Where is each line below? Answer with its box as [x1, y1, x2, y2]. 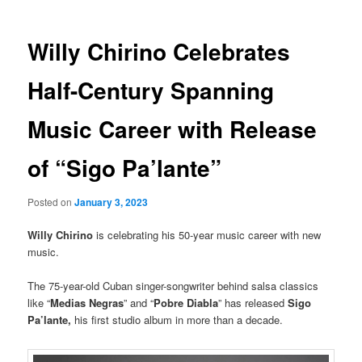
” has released [218, 295, 288, 311]
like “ [27, 295, 51, 311]
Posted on [27, 194, 75, 208]
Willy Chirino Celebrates [27, 35, 291, 69]
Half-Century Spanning [27, 74, 275, 107]
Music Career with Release [27, 112, 318, 146]
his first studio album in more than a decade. [71, 312, 284, 328]
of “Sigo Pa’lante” [27, 151, 222, 185]
